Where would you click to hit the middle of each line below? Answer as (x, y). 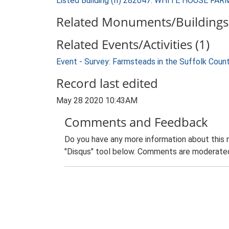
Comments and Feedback (136, 122)
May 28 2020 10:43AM (97, 100)
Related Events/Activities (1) (133, 44)
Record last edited (107, 83)
